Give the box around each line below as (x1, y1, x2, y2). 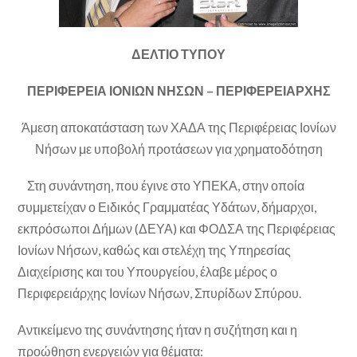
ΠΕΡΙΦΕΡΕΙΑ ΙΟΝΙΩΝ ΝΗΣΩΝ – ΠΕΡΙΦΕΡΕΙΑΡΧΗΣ (26, 82, 331, 98)
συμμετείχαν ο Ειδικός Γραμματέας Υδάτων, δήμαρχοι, (18, 199, 317, 215)
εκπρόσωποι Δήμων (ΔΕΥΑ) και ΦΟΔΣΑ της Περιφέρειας (18, 221, 336, 237)
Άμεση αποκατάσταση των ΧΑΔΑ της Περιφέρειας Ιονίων (21, 120, 336, 135)
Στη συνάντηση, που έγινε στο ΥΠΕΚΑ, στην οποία (18, 178, 305, 194)
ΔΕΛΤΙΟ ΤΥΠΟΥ (131, 45, 226, 61)
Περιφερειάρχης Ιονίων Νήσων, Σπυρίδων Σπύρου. (18, 285, 302, 301)
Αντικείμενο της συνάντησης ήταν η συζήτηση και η (18, 322, 298, 338)
